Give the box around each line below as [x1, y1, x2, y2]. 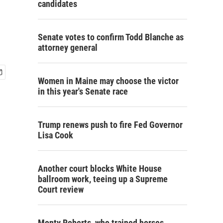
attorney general [38, 42, 98, 53]
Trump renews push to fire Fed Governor [38, 119, 183, 130]
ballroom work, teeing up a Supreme [38, 174, 168, 184]
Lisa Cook [38, 130, 73, 140]
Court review [38, 184, 84, 195]
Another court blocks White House [38, 163, 162, 174]
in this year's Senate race [38, 86, 128, 97]
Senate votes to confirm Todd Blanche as [38, 32, 184, 42]
